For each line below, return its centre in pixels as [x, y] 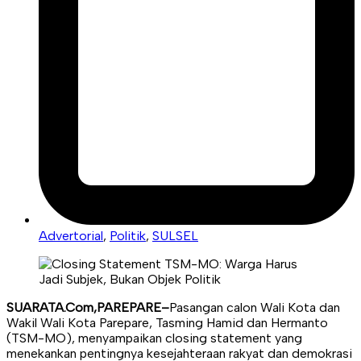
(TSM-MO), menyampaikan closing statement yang [154, 338]
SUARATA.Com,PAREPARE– [88, 308]
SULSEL [175, 236]
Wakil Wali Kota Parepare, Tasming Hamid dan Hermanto [167, 323]
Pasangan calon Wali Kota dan [255, 308]
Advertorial [71, 236]
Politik [128, 236]
